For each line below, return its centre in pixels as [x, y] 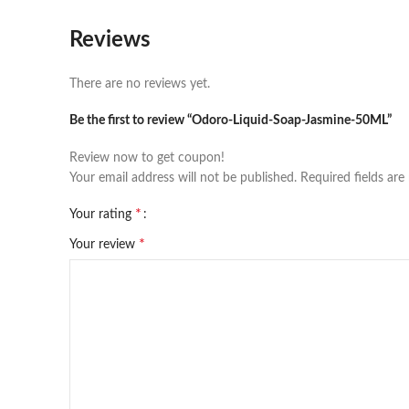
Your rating [102, 215]
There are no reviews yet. [140, 84]
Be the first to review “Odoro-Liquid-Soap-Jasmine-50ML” [231, 121]
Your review [104, 245]
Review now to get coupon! [147, 158]
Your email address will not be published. [183, 178]
